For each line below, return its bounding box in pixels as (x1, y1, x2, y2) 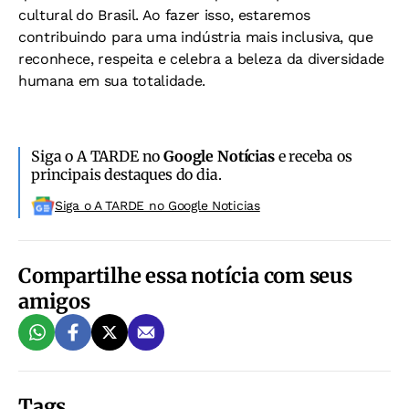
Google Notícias (163, 147, 275, 166)
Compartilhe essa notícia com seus (18, 263, 352, 289)
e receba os (274, 147, 352, 166)
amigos (18, 288, 90, 315)
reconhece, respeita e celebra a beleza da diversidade (18, 50, 385, 68)
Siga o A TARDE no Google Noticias (55, 198, 260, 214)
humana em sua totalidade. (18, 72, 205, 90)
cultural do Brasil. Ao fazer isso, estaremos (18, 6, 310, 25)
